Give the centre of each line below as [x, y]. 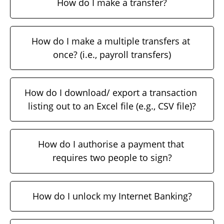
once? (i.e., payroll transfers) [112, 54]
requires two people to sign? [112, 158]
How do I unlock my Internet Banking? [112, 196]
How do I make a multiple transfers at [111, 41]
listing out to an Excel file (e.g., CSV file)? [112, 106]
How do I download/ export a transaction [111, 93]
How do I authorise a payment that [111, 144]
